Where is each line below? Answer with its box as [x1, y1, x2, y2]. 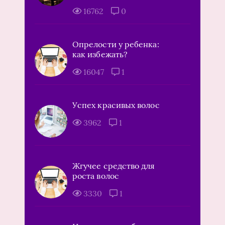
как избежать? [72, 49, 128, 59]
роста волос [72, 170, 119, 181]
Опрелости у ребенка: [72, 39, 159, 49]
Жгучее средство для [72, 160, 155, 171]
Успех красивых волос [72, 99, 160, 110]
